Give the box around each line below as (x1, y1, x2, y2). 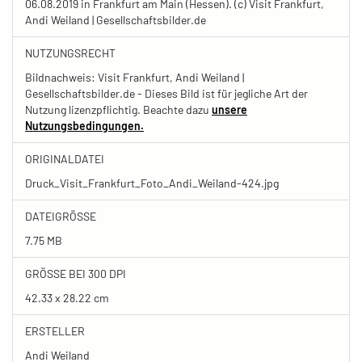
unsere (212, 102, 247, 116)
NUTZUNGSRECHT (25, 45, 116, 60)
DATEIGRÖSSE (25, 208, 90, 223)
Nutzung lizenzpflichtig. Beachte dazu (25, 102, 212, 116)
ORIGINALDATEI (25, 151, 104, 166)
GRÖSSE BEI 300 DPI (25, 266, 123, 280)
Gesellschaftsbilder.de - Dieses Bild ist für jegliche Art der (25, 86, 308, 100)
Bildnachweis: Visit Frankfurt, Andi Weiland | (25, 69, 244, 84)
